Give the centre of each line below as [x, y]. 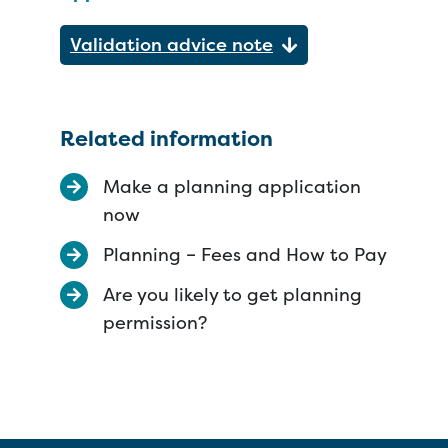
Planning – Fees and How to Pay [245, 254]
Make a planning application [232, 186]
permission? [155, 322]
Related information [166, 138]
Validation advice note [171, 44]
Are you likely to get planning [232, 294]
